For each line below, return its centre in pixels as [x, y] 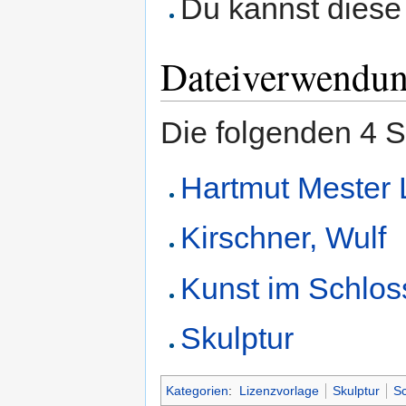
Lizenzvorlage [279, 390]
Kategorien [197, 390]
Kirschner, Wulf [284, 238]
